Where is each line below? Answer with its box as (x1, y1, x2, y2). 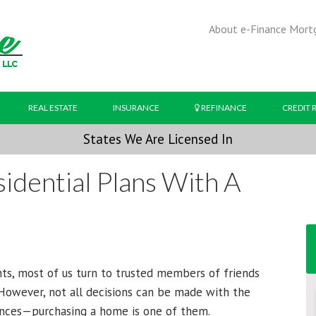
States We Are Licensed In (83, 130, 233, 147)
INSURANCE (113, 102, 159, 113)
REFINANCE (200, 102, 247, 113)
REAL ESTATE (28, 102, 78, 113)
